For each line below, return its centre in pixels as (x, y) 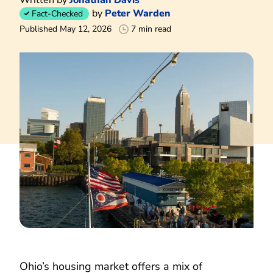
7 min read (151, 29)
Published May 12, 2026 (66, 29)
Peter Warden (138, 13)
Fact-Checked (57, 13)
